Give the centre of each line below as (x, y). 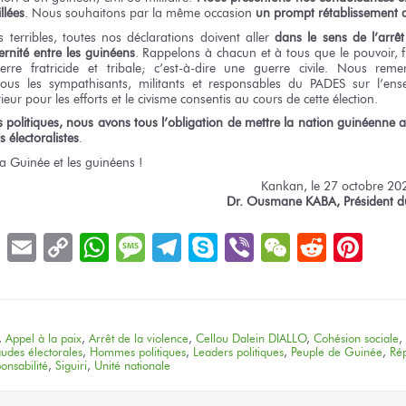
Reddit (365, 246)
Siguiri (71, 365)
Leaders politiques (238, 352)
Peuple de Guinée (337, 352)
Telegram (238, 246)
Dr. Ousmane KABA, (284, 202)
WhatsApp (173, 246)
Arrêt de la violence (139, 338)
